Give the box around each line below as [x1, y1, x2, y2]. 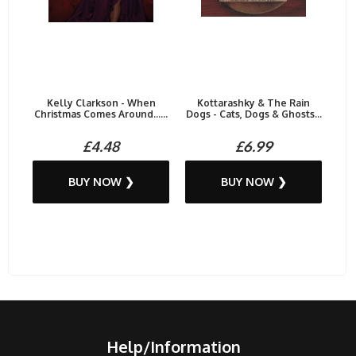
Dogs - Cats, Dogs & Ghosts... [185, 107, 322, 120]
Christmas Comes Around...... [34, 107, 168, 120]
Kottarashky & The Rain [197, 96, 310, 109]
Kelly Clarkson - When [46, 96, 156, 109]
